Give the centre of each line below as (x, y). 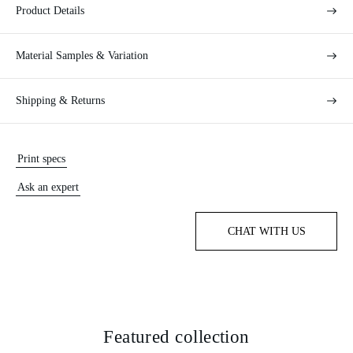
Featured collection (176, 337)
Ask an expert (48, 188)
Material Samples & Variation (82, 56)
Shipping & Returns (60, 101)
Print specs (41, 159)
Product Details (50, 11)
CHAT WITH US (266, 232)
